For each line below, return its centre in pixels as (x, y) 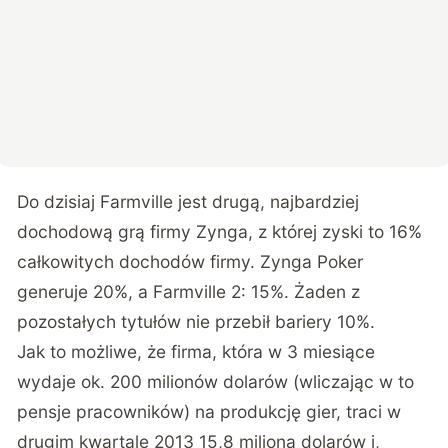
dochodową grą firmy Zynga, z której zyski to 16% (220, 232)
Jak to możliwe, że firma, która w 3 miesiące (196, 352)
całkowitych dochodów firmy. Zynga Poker (190, 262)
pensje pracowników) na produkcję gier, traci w (209, 412)
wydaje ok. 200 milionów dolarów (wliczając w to (216, 382)
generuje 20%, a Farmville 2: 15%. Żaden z (189, 292)
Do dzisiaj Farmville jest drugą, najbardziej (188, 202)
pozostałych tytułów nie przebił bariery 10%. (196, 322)
